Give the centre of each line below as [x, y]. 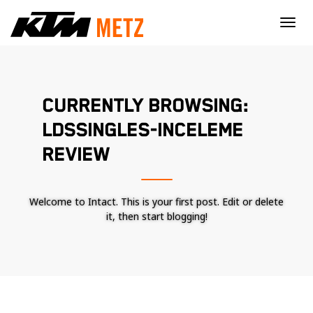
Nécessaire [204, 304]
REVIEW [76, 155]
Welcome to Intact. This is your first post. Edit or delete [156, 202]
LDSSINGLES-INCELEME [143, 131]
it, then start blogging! [156, 216]
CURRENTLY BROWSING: [145, 106]
